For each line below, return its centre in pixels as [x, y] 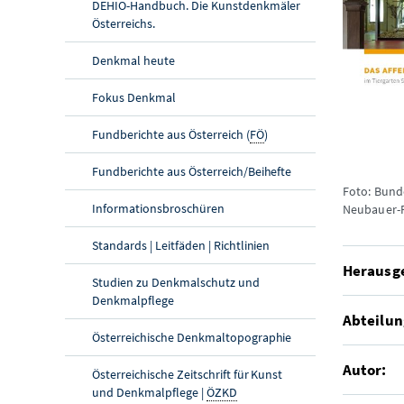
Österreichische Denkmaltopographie [192, 337]
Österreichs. [124, 23]
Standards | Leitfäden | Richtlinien [181, 245]
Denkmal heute [133, 60]
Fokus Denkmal [134, 97]
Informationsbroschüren [158, 208]
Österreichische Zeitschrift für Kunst [188, 374]
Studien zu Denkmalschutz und [176, 282]
